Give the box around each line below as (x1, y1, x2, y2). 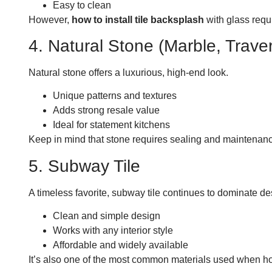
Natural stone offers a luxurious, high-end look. (29, 67, 228, 78)
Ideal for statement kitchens (53, 120, 170, 131)
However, (29, 14, 72, 25)
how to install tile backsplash (72, 14, 204, 25)
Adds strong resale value (53, 105, 160, 116)
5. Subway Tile (29, 156, 140, 175)
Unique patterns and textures (53, 90, 177, 101)
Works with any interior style (53, 225, 173, 236)
